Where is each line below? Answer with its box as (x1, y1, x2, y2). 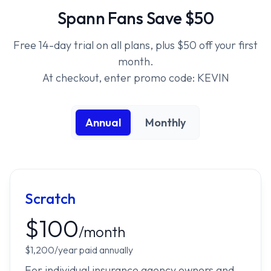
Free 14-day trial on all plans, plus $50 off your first (13, 38, 258, 53)
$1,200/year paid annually (25, 244, 133, 256)
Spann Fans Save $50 (57, 7, 214, 29)
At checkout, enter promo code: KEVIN (42, 71, 229, 85)
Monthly (145, 116, 186, 130)
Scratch (25, 189, 76, 208)
